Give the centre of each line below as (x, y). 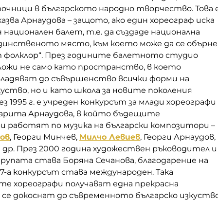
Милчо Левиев (110, 137)
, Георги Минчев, (45, 137)
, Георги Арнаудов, (178, 137)
